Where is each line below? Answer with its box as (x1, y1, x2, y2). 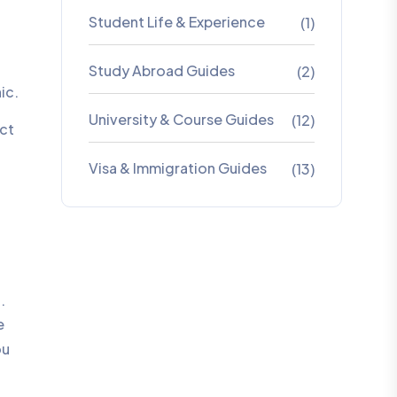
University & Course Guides (88, 110, 274, 128)
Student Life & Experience (88, 12, 265, 31)
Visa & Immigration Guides (88, 159, 267, 177)
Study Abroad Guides (88, 61, 235, 80)
